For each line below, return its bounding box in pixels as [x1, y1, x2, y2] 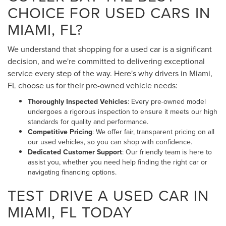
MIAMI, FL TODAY [8, 201, 133, 223]
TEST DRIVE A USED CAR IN [8, 185, 209, 206]
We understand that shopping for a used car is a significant [8, 43, 212, 55]
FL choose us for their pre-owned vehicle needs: [8, 80, 178, 91]
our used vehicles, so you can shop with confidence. [28, 137, 192, 147]
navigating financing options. [28, 167, 117, 178]
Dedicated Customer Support [28, 147, 122, 157]
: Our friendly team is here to [122, 147, 212, 157]
